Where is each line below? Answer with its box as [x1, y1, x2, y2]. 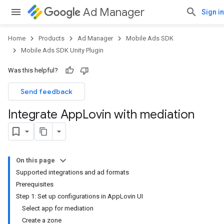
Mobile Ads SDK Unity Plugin [21, 46, 103, 54]
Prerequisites [16, 180, 53, 188]
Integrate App [8, 107, 82, 122]
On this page [16, 156, 55, 164]
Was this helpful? [8, 66, 58, 74]
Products [38, 34, 64, 42]
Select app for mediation [22, 204, 93, 212]
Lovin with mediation [82, 107, 194, 122]
